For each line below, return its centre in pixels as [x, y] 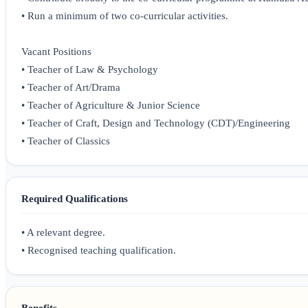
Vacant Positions [56, 52]
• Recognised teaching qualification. [99, 251]
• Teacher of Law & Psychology [90, 70]
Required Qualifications [75, 199]
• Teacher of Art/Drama [71, 88]
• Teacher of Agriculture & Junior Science [111, 106]
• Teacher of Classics [66, 141]
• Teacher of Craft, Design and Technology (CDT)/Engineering [156, 123]
